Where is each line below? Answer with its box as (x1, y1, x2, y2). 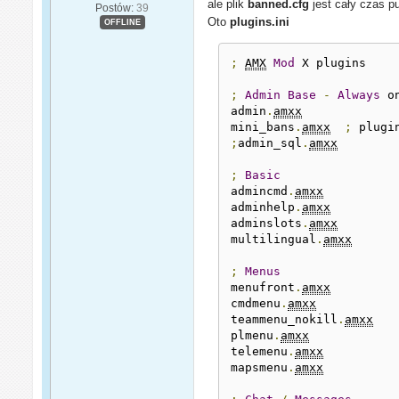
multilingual (231, 232, 317, 246)
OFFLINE (103, 17, 141, 27)
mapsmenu (231, 360, 289, 374)
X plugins (295, 55, 367, 69)
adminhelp (231, 199, 296, 214)
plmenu (231, 328, 274, 342)
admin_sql (238, 135, 303, 150)
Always (338, 87, 381, 102)
